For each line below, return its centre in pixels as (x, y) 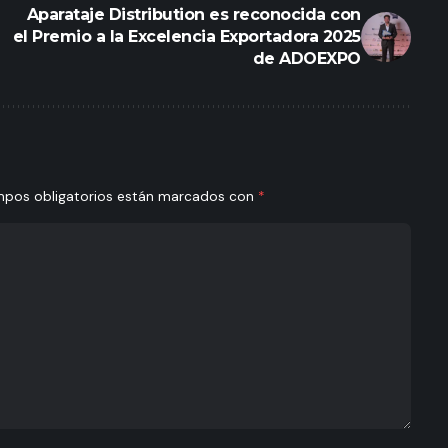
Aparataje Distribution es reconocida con (193, 14)
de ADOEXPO (306, 58)
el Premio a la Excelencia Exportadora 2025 (186, 36)
